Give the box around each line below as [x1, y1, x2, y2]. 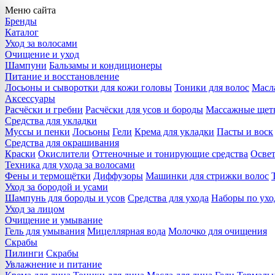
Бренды [5, 16, 37, 26]
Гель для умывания [5, 226, 85, 236]
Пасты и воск [217, 126, 273, 137]
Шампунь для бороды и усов [5, 193, 125, 203]
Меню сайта [5, 5, 56, 15]
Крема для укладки [134, 126, 214, 137]
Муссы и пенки [5, 126, 70, 137]
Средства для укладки [5, 115, 97, 126]
